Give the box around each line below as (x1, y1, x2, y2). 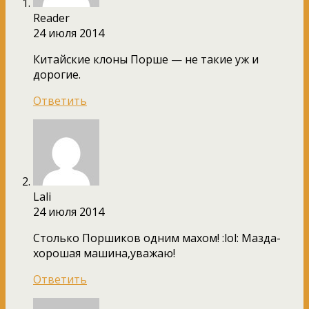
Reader (33, 10, 70, 26)
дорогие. (33, 66, 81, 82)
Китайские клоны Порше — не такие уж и (33, 51, 259, 67)
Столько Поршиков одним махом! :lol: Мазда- (33, 230, 281, 246)
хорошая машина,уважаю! (33, 245, 175, 261)
